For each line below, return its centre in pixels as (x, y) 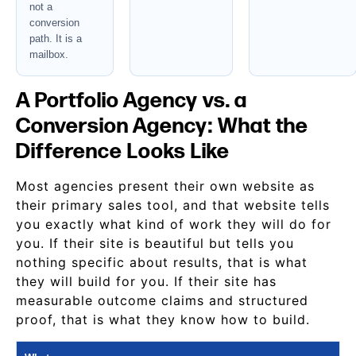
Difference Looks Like (123, 152)
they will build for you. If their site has (146, 281)
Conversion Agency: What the (162, 126)
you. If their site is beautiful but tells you (155, 243)
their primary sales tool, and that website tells (173, 205)
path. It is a (56, 39)
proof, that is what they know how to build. (163, 319)
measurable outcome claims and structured (162, 300)
